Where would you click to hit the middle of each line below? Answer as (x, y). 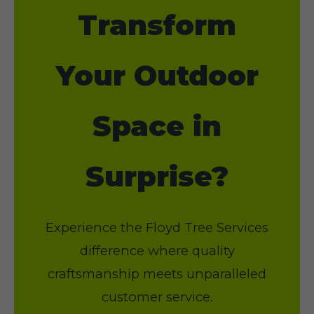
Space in (157, 126)
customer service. (157, 297)
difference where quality (157, 251)
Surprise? (157, 176)
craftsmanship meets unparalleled (157, 274)
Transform (157, 25)
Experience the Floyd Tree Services (157, 227)
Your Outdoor (157, 75)
